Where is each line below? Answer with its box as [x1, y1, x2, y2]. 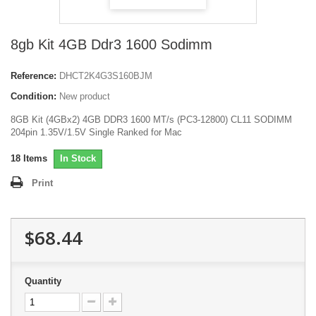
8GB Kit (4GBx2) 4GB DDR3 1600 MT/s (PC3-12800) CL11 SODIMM [11, 114, 292, 126]
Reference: [11, 71, 56, 82]
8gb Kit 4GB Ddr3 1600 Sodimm [11, 37, 212, 53]
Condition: [11, 91, 56, 102]
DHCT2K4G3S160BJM [59, 71, 152, 82]
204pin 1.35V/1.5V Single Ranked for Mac [11, 127, 182, 138]
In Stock [60, 153, 96, 164]
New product [59, 91, 110, 102]
